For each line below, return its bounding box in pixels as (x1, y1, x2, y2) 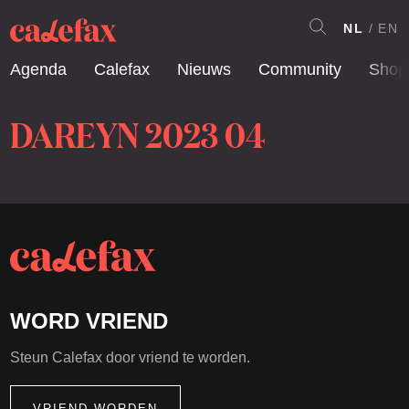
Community (258, 60, 341, 79)
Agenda (10, 60, 67, 79)
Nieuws (177, 60, 231, 79)
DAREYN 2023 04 (10, 110, 265, 157)
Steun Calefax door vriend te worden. (10, 350, 250, 365)
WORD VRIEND (10, 309, 168, 333)
